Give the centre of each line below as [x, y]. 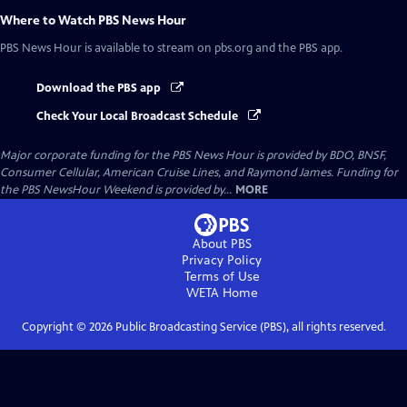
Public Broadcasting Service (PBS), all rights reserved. [249, 327]
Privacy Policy [222, 260]
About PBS [222, 243]
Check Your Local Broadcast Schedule [139, 116]
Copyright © [55, 327]
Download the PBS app [100, 89]
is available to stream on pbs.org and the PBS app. [212, 49]
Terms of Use [222, 276]
